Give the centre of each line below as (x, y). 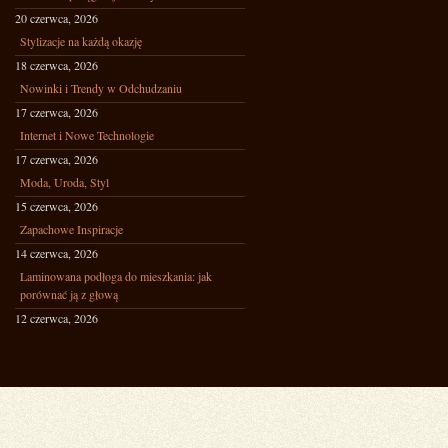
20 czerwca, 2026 (56, 18)
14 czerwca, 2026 (56, 253)
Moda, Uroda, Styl (64, 182)
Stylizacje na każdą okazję (81, 41)
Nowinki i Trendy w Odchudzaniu (101, 88)
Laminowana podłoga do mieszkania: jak (116, 276)
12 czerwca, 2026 (56, 318)
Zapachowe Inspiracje (71, 229)
